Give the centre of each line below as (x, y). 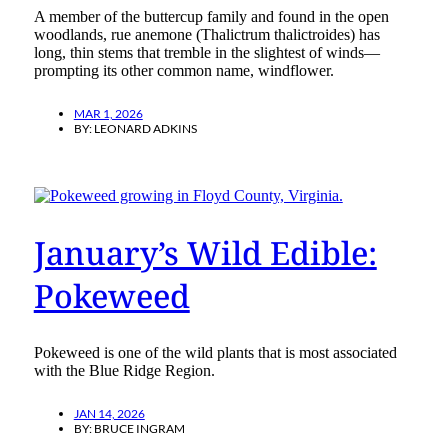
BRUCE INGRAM (139, 428)
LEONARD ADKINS (145, 128)
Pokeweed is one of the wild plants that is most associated (215, 352)
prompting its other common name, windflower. (183, 70)
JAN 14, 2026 (109, 413)
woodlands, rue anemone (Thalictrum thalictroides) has (206, 34)
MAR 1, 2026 (108, 113)
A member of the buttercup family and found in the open (211, 16)
